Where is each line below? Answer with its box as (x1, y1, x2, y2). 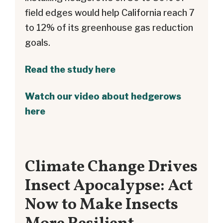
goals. (25, 37, 50, 48)
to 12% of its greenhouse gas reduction (25, 22, 193, 33)
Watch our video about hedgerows (25, 91, 181, 102)
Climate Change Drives (25, 155, 198, 178)
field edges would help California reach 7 (25, 7, 195, 18)
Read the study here (25, 64, 115, 75)
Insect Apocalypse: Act (25, 174, 193, 197)
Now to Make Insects (25, 193, 178, 216)
